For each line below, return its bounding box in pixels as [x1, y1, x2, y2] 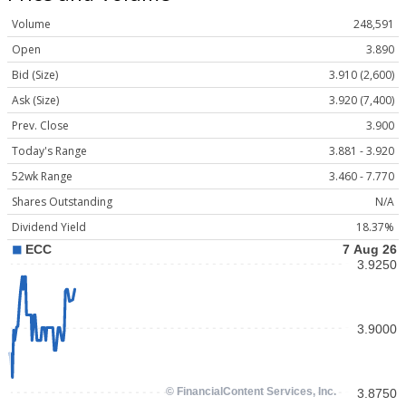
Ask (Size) [12, 92, 59, 109]
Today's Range [12, 143, 87, 159]
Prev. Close [12, 118, 69, 134]
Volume [12, 16, 51, 33]
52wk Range [12, 169, 72, 185]
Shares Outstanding [12, 194, 112, 210]
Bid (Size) [12, 67, 58, 83]
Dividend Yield [12, 219, 86, 236]
